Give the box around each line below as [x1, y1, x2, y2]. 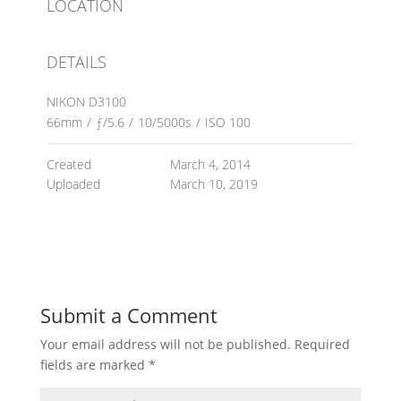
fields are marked [39, 356, 149, 373]
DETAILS [46, 51, 107, 73]
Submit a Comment [39, 302, 218, 328]
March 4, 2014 [169, 156, 251, 173]
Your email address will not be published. [39, 336, 291, 353]
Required [294, 336, 350, 353]
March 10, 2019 [169, 175, 258, 192]
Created [46, 156, 91, 173]
